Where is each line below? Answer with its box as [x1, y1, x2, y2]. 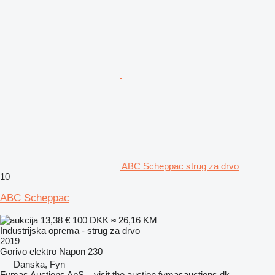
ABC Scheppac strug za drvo [122, 160, 239, 171]
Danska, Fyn [14, 258, 65, 269]
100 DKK [72, 214, 109, 225]
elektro [29, 246, 56, 257]
